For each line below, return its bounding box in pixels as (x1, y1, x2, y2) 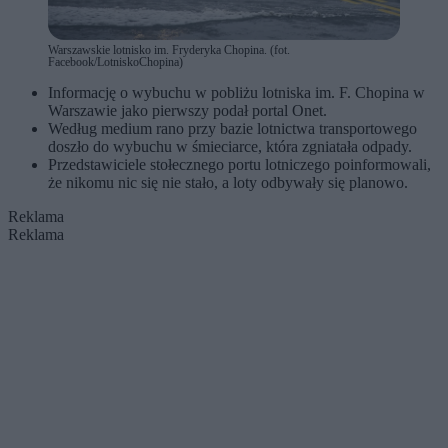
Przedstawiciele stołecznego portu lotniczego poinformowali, (48, 155, 431, 173)
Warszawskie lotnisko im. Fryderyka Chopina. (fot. (48, 42, 290, 57)
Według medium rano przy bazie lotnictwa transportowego (48, 119, 417, 137)
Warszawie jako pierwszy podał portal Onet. (48, 101, 331, 119)
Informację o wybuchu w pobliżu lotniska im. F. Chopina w (48, 83, 425, 101)
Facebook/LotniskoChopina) (48, 54, 183, 69)
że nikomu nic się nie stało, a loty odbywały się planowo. (48, 173, 408, 191)
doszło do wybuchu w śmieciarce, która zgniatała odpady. (48, 137, 412, 155)
